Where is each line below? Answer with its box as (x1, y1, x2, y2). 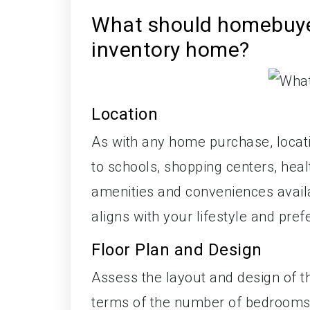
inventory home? (91, 37, 250, 62)
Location (91, 104, 158, 125)
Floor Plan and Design (91, 240, 262, 260)
